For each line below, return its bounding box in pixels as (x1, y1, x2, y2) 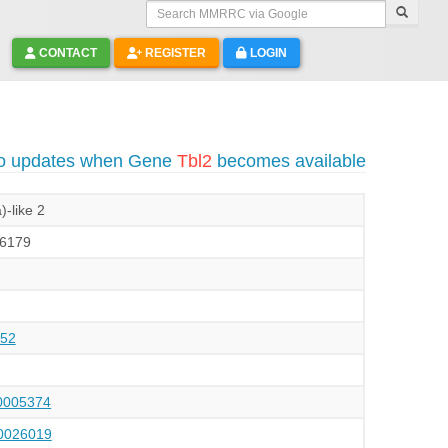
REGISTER (141, 46, 206, 60)
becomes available (211, 151, 366, 171)
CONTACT (35, 46, 97, 60)
